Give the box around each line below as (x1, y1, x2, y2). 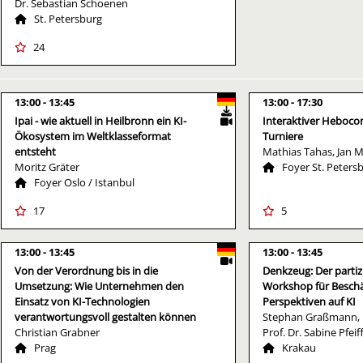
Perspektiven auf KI (263, 293, 356, 309)
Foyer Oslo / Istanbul (34, 174, 135, 190)
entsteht (15, 143, 56, 159)
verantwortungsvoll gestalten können (15, 309, 196, 324)
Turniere (263, 128, 303, 143)
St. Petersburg (34, 11, 102, 26)
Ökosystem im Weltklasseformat (15, 128, 171, 143)
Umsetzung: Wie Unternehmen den (15, 278, 184, 293)
